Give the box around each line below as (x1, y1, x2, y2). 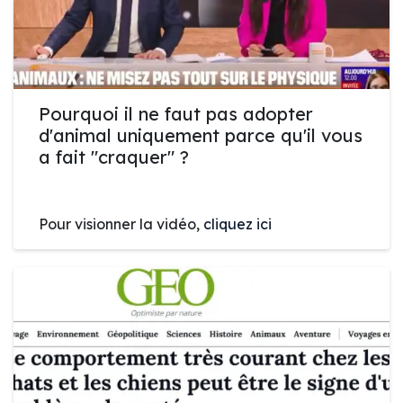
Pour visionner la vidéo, (39, 214, 203, 233)
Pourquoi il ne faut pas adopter (39, 102, 313, 125)
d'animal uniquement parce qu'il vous (39, 123, 363, 147)
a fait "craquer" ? (39, 145, 189, 168)
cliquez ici (203, 214, 272, 233)
